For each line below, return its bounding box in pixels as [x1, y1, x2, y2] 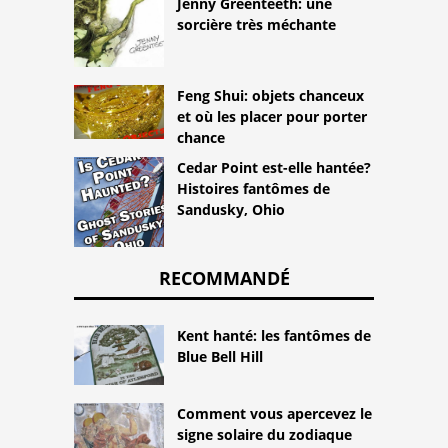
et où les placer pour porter [177, 106, 367, 126]
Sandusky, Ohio [177, 200, 285, 220]
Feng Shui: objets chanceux [177, 85, 364, 105]
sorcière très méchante [177, 14, 336, 34]
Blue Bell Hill [177, 347, 263, 367]
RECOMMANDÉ [158, 266, 290, 291]
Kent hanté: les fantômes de [177, 326, 371, 346]
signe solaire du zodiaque [177, 424, 352, 444]
